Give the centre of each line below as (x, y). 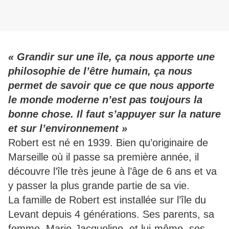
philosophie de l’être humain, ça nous (100, 71)
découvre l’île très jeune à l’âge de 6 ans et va (112, 171)
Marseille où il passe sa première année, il (104, 157)
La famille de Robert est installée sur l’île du (107, 200)
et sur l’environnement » (68, 129)
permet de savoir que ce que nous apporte (111, 86)
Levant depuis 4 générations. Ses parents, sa (111, 214)
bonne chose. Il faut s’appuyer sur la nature (114, 114)
